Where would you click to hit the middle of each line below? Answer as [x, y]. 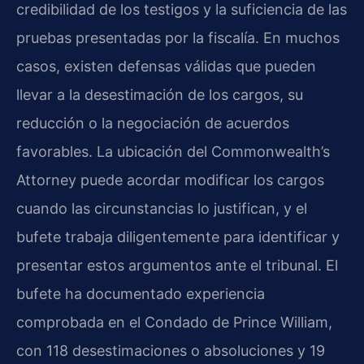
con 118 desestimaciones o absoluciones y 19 [171, 350]
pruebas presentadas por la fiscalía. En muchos [178, 37]
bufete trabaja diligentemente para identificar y [178, 236]
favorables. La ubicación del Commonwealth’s [173, 151]
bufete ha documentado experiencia [141, 293]
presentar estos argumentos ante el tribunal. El [177, 265]
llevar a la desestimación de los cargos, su [160, 94]
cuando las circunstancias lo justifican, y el [162, 208]
